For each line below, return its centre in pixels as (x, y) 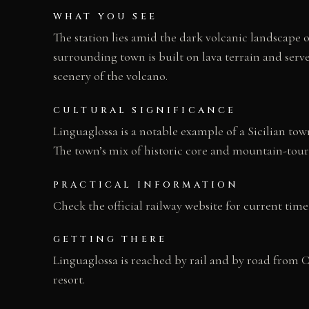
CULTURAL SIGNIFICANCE (145, 110)
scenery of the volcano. (110, 76)
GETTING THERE (110, 240)
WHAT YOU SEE (105, 17)
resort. (69, 280)
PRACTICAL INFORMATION (146, 185)
